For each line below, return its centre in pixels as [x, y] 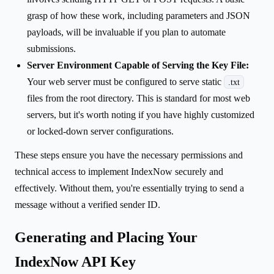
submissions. [51, 48]
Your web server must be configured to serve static [125, 81]
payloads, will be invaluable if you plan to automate [126, 32]
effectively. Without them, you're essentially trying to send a [129, 188]
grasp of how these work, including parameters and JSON [139, 15]
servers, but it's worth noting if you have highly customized [141, 114]
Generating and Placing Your [106, 237]
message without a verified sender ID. [87, 204]
